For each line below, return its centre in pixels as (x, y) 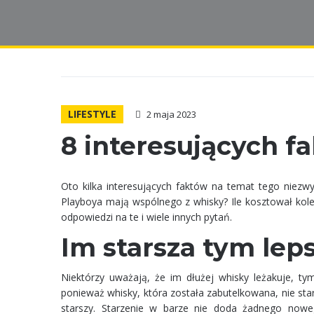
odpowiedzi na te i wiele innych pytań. (146, 217)
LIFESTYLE (92, 114)
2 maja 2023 (171, 114)
